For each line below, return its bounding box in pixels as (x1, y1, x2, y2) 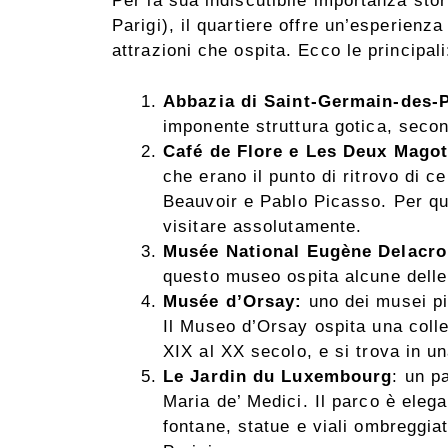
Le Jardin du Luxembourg (163, 366, 393, 386)
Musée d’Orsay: (163, 291, 303, 311)
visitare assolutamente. (163, 216, 363, 236)
